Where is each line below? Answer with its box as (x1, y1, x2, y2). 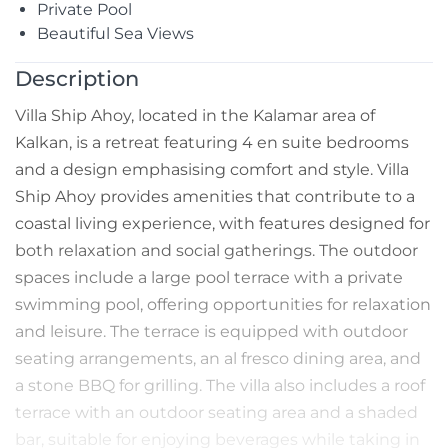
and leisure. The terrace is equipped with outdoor (15, 322, 408, 342)
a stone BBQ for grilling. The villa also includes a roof (15, 376, 425, 396)
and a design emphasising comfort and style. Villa (15, 160, 409, 180)
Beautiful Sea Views (37, 24, 194, 44)
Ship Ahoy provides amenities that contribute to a (15, 187, 415, 207)
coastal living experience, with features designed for (15, 214, 430, 234)
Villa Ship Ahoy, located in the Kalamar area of (15, 106, 375, 126)
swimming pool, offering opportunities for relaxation (15, 295, 431, 315)
